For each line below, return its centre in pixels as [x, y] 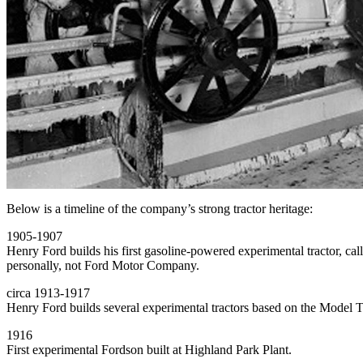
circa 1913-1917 [48, 293]
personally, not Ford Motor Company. [103, 266]
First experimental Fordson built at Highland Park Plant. [149, 350]
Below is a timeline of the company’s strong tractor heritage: [160, 209]
